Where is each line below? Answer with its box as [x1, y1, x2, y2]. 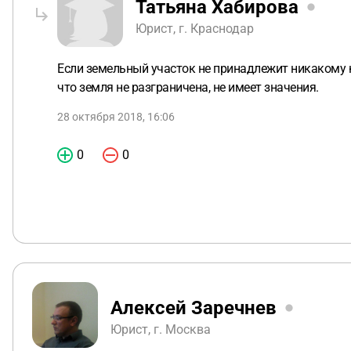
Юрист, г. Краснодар [136, 20, 254, 36]
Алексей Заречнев [110, 296, 277, 319]
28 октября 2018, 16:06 [57, 110, 175, 123]
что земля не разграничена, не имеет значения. [57, 80, 321, 95]
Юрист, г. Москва [110, 321, 211, 337]
